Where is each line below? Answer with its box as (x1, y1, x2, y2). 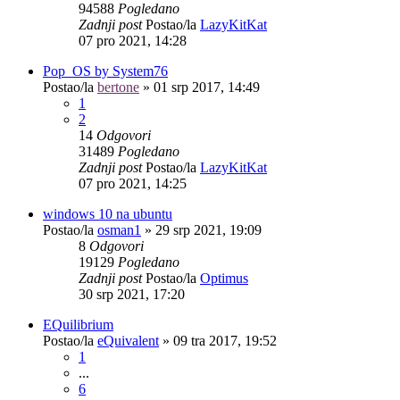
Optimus (200, 270, 248, 286)
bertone (97, 79, 139, 95)
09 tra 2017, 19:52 (173, 332, 277, 348)
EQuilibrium (43, 316, 113, 332)
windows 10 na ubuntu (43, 205, 172, 221)
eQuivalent (97, 332, 159, 348)
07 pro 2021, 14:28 (79, 32, 187, 48)
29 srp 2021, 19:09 (155, 221, 262, 237)
